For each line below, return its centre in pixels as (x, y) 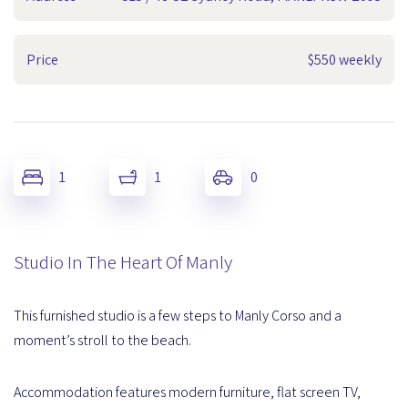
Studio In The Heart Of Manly (123, 261)
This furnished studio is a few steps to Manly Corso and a (178, 315)
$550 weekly (345, 59)
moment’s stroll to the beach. (102, 340)
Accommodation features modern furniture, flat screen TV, (187, 392)
